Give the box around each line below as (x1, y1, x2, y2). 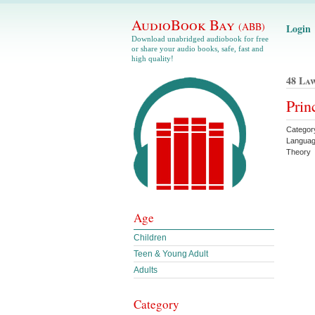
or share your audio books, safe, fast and (131, 44, 264, 53)
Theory (286, 147, 313, 156)
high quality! (131, 54, 174, 63)
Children (134, 233, 167, 243)
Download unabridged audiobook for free (131, 34, 269, 43)
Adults (134, 265, 157, 275)
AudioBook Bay (131, 15, 238, 34)
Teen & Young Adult (134, 249, 208, 259)
